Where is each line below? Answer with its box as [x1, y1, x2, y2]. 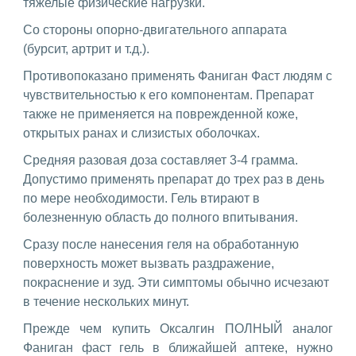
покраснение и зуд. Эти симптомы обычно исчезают [23, 275, 329, 289]
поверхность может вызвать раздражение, [23, 256, 274, 270]
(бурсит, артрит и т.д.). [23, 41, 149, 56]
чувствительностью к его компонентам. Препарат [23, 87, 314, 102]
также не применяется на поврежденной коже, [23, 106, 298, 121]
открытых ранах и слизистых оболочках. [23, 126, 260, 140]
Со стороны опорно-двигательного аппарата [23, 22, 287, 37]
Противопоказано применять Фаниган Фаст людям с [23, 68, 332, 83]
